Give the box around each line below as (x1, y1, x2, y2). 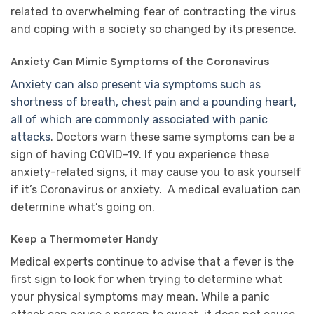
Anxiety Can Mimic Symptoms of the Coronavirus (11, 54, 270, 68)
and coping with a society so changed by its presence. (11, 22, 299, 36)
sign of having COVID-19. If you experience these (11, 147, 269, 161)
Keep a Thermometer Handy (11, 232, 158, 246)
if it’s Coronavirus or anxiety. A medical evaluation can (11, 182, 301, 196)
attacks (11, 130, 50, 144)
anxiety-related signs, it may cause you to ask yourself (11, 165, 301, 179)
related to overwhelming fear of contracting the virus (11, 4, 296, 18)
